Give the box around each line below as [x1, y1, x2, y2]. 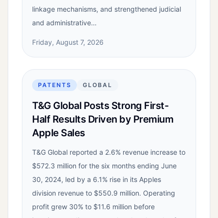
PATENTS [38, 81, 72, 89]
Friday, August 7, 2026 [32, 38, 104, 47]
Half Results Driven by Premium [32, 113, 173, 126]
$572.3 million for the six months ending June [32, 162, 177, 170]
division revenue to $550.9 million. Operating [32, 189, 175, 198]
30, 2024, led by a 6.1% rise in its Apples [32, 175, 161, 184]
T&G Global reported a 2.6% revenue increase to [32, 148, 185, 157]
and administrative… [32, 18, 97, 27]
